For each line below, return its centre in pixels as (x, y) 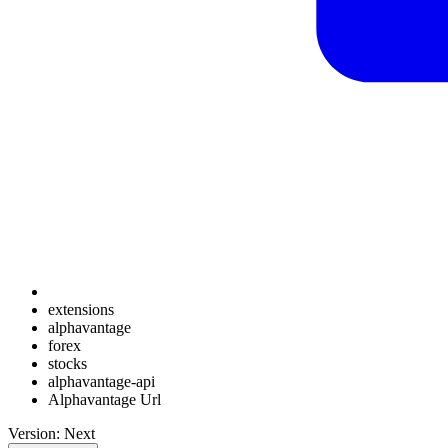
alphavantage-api (101, 381)
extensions (81, 309)
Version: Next (51, 433)
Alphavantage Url (104, 399)
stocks (67, 363)
